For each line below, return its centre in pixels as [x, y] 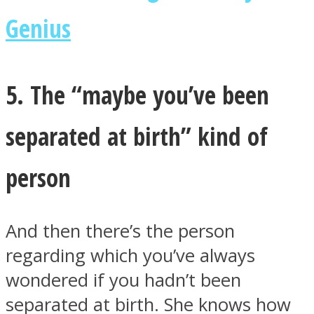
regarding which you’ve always [130, 255]
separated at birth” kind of [137, 136]
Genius [38, 28]
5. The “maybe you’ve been [137, 94]
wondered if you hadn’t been [123, 280]
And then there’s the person [120, 231]
